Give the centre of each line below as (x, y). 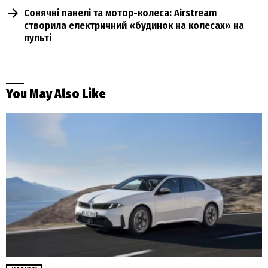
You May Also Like (56, 94)
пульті (38, 38)
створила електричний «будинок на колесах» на (134, 25)
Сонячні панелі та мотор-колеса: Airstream (120, 13)
